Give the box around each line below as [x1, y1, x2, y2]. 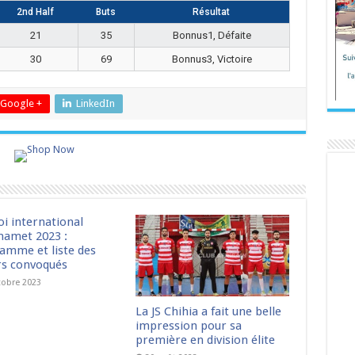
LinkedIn [75, 97, 115, 109]
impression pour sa [136, 319, 242, 334]
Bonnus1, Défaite [172, 29, 251, 41]
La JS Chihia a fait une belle [136, 304, 282, 319]
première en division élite [136, 333, 276, 348]
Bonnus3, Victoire [171, 53, 252, 65]
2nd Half [17, 6, 54, 17]
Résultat [193, 6, 230, 17]
